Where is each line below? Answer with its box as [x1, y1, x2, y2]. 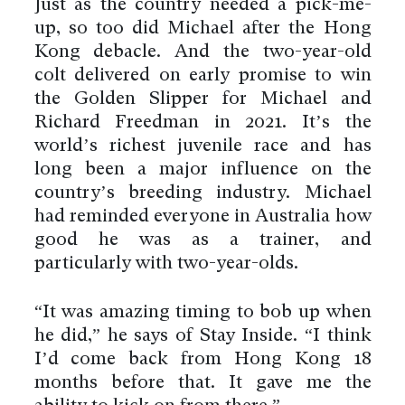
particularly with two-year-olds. [33, 255, 298, 274]
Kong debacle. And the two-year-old [33, 43, 372, 62]
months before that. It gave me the [33, 374, 372, 393]
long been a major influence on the [33, 161, 372, 180]
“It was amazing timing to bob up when [33, 304, 372, 323]
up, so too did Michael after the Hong [33, 20, 372, 39]
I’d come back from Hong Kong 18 [33, 351, 372, 370]
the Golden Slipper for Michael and [33, 90, 372, 109]
